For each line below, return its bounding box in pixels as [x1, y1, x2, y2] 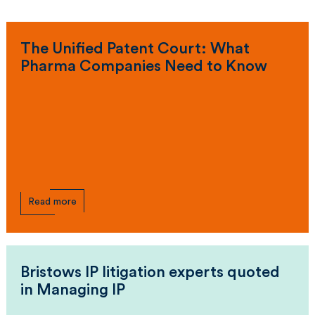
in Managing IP [20, 282, 125, 298]
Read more [28, 197, 77, 207]
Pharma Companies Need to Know [20, 58, 267, 75]
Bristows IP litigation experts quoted [20, 264, 280, 281]
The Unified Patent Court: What [20, 41, 250, 57]
